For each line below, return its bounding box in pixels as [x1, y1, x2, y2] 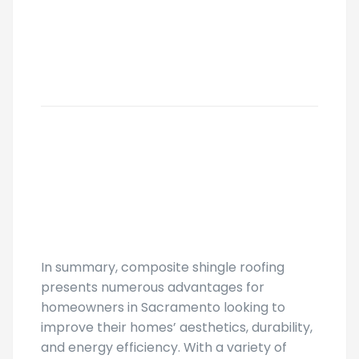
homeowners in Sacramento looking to [41, 297, 285, 317]
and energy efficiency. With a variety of [41, 337, 287, 357]
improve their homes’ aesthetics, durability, [41, 317, 313, 337]
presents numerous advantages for [41, 277, 264, 296]
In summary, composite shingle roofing [41, 257, 284, 276]
